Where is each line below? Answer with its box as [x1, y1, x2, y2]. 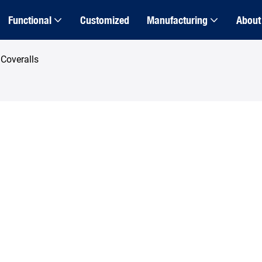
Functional [8, 13, 51, 26]
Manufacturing [146, 13, 208, 26]
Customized [80, 13, 129, 26]
